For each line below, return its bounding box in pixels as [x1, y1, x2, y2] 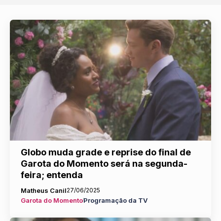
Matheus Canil [20, 186, 67, 194]
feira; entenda [20, 169, 83, 180]
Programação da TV [83, 196, 147, 204]
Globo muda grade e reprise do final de [20, 147, 191, 157]
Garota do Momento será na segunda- [20, 158, 187, 169]
